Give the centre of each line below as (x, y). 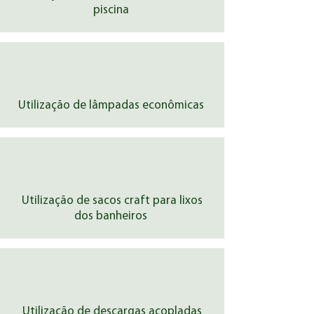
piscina (112, 10)
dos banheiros (112, 216)
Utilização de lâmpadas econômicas (112, 105)
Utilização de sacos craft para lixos (112, 201)
